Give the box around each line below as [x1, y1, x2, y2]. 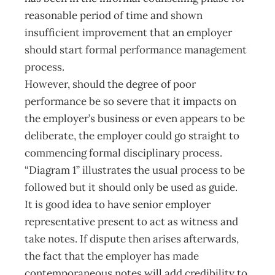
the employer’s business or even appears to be [25, 112, 245, 125]
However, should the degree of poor [25, 77, 196, 91]
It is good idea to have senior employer [25, 198, 211, 211]
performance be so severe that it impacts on [25, 95, 236, 108]
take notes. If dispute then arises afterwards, [25, 232, 239, 246]
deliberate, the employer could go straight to [25, 129, 239, 142]
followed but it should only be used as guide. [25, 180, 238, 194]
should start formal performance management [25, 43, 247, 56]
